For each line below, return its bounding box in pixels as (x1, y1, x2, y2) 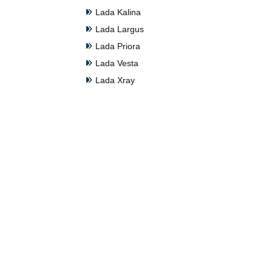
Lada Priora (95, 41, 140, 51)
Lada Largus (95, 24, 144, 34)
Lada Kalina (95, 7, 141, 17)
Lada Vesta (95, 58, 138, 68)
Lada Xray (95, 75, 135, 85)
